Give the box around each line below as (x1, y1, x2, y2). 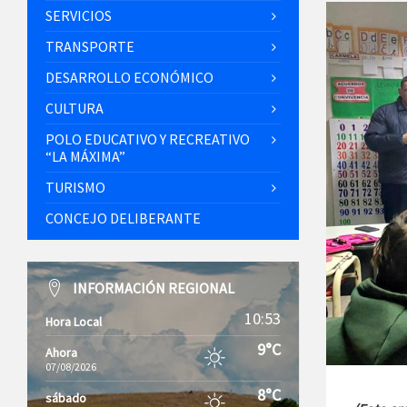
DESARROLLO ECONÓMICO (45, 68, 213, 86)
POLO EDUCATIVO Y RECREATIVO (45, 130, 250, 148)
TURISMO (45, 178, 105, 196)
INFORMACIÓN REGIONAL (73, 279, 234, 297)
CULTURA (45, 99, 104, 117)
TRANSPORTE (45, 37, 134, 55)
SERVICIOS (45, 6, 112, 25)
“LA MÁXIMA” (45, 147, 125, 165)
